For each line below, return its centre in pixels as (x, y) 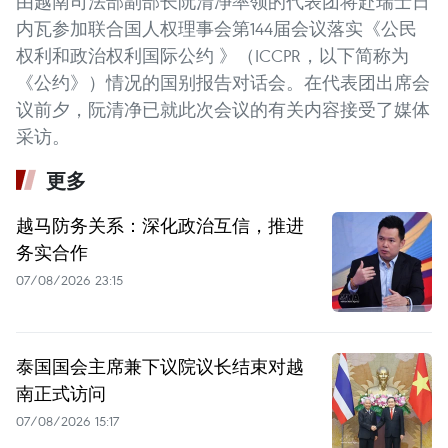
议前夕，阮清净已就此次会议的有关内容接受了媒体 (223, 109)
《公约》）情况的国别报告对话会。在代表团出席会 (223, 82)
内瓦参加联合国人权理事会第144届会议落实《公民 (216, 28)
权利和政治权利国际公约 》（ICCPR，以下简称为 (212, 55)
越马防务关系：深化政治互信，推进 (160, 224)
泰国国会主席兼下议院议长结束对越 (160, 365)
